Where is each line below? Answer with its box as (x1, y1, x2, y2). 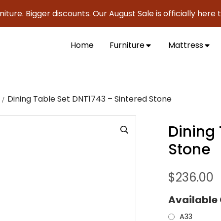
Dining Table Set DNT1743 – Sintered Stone (7, 93, 172, 105)
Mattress (168, 39, 203, 51)
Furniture (110, 39, 145, 51)
